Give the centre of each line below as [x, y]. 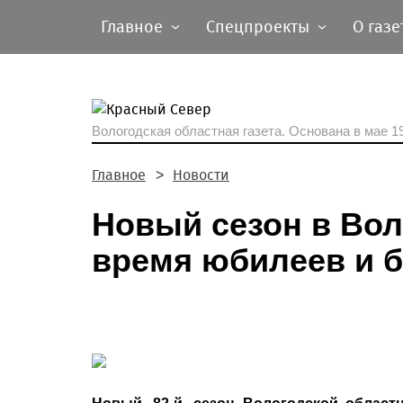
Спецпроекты [258, 27]
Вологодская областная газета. [190, 131]
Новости [201, 175]
